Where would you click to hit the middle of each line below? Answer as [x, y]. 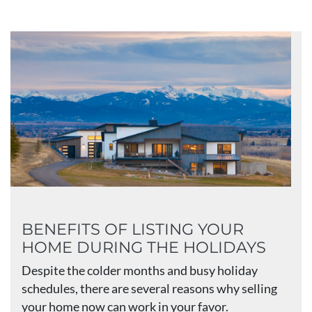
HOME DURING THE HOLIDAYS [144, 248]
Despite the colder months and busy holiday [140, 271]
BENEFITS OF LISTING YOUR [133, 229]
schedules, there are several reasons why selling [149, 289]
